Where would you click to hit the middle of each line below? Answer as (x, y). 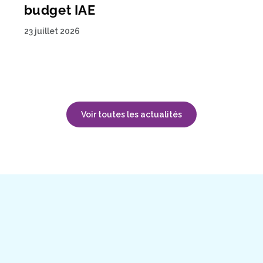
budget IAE (60, 10)
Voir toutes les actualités (131, 115)
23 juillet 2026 (52, 31)
